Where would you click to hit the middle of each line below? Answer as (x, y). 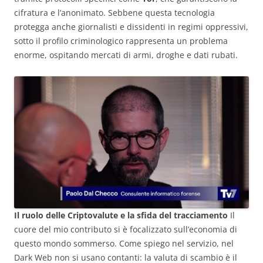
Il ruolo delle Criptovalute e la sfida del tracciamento (121, 215)
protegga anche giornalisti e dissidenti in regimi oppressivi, (131, 27)
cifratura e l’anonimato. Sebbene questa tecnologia (114, 13)
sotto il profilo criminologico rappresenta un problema (121, 41)
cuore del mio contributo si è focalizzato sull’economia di (126, 230)
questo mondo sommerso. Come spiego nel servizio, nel (124, 244)
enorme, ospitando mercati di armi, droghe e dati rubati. (126, 55)
